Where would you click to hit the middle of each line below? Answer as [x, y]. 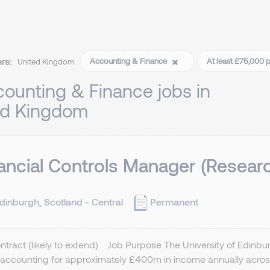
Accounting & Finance [129, 61]
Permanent [174, 201]
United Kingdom [46, 62]
